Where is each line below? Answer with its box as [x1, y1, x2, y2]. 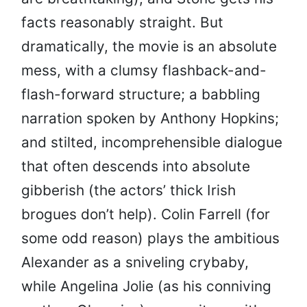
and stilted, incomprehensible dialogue [21, 134, 282, 151]
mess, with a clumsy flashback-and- [21, 62, 267, 79]
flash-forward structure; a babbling [21, 86, 260, 103]
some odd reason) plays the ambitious [21, 230, 280, 247]
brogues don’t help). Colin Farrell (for [21, 206, 270, 223]
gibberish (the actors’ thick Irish [21, 182, 236, 199]
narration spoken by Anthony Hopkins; [21, 110, 279, 127]
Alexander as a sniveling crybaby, [21, 254, 249, 271]
